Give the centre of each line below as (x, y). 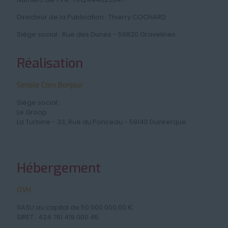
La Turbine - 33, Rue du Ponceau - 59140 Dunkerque (102, 122)
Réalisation (50, 63)
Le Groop (32, 112)
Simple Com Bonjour (50, 85)
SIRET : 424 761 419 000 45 (58, 217)
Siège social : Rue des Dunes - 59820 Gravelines (96, 34)
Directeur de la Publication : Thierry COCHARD (91, 17)
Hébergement (59, 168)
